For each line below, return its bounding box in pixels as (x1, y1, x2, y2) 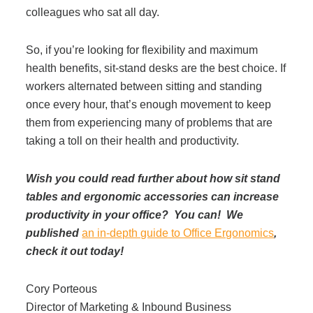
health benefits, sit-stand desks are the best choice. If (26, 62, 286, 75)
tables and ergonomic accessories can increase (26, 191, 279, 203)
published (26, 227, 82, 240)
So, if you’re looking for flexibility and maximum (26, 44, 259, 57)
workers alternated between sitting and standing (26, 80, 263, 93)
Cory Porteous (26, 283, 98, 296)
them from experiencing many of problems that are (26, 117, 273, 129)
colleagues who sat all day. (26, 6, 160, 19)
